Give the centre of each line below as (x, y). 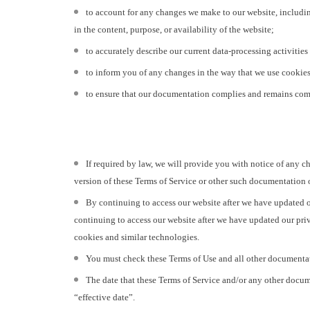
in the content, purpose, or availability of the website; (174, 30)
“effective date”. (104, 298)
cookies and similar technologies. (137, 237)
